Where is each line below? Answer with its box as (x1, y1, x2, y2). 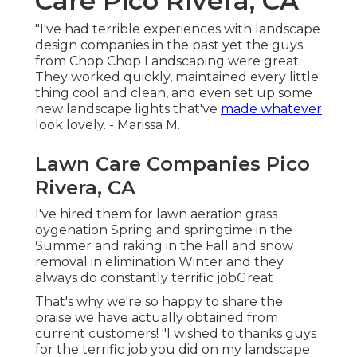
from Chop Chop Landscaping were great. (35, 53, 301, 69)
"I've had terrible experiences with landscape (35, 22, 320, 37)
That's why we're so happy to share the (35, 294, 283, 310)
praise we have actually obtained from (35, 310, 278, 326)
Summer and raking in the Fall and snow (35, 238, 293, 254)
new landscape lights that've (35, 101, 221, 117)
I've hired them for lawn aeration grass (35, 206, 277, 222)
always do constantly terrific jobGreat (35, 270, 273, 286)
